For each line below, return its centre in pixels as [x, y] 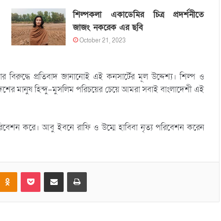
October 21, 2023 [102, 40]
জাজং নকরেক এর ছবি [108, 27]
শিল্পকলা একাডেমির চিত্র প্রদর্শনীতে [138, 14]
